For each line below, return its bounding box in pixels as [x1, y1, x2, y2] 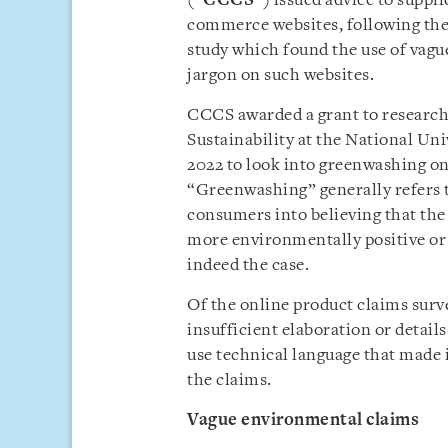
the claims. [187, 372, 272, 389]
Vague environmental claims [187, 412, 419, 429]
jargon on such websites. [187, 67, 374, 84]
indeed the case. [187, 257, 309, 274]
